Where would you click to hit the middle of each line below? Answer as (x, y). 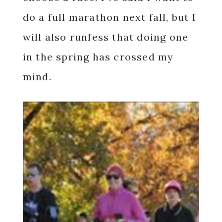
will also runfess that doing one (106, 37)
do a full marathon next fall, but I (109, 17)
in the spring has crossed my (98, 56)
